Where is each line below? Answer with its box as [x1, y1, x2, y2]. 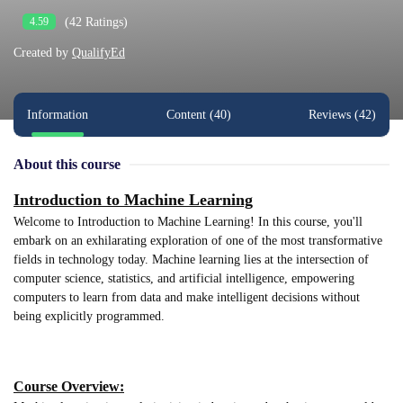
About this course [13, 157, 121, 172]
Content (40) [166, 108, 231, 121]
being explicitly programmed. [13, 309, 165, 323]
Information [27, 108, 88, 121]
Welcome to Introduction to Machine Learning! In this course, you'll [13, 215, 363, 228]
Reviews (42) [309, 108, 376, 121]
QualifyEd [72, 46, 125, 59]
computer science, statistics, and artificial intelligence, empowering [13, 272, 354, 285]
